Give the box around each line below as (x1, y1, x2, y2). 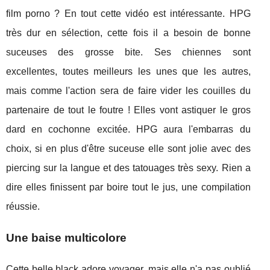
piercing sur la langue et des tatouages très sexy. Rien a (6, 162, 251, 173)
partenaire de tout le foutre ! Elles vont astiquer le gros (6, 104, 251, 115)
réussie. (6, 201, 40, 212)
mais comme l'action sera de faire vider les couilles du (6, 85, 251, 96)
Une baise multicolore (6, 231, 127, 244)
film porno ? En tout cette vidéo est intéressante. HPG (6, 8, 251, 19)
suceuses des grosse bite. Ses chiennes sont (6, 46, 251, 57)
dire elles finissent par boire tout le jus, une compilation (6, 181, 251, 192)
